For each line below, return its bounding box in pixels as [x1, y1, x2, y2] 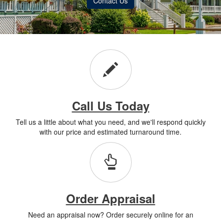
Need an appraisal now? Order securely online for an [28, 209, 193, 220]
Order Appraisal [66, 189, 155, 207]
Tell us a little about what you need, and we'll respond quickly [15, 116, 206, 127]
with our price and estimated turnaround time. [39, 126, 182, 137]
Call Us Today [72, 97, 149, 114]
